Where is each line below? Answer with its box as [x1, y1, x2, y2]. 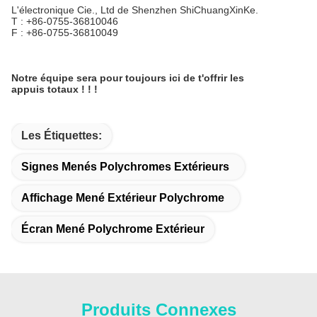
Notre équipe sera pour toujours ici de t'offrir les [11, 72, 244, 83]
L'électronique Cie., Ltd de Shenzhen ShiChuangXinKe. [11, 4, 258, 16]
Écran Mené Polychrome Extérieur [21, 223, 204, 235]
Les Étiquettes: [21, 129, 102, 142]
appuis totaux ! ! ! [11, 83, 98, 95]
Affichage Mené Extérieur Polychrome [21, 192, 224, 204]
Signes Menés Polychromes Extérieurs [21, 161, 229, 173]
